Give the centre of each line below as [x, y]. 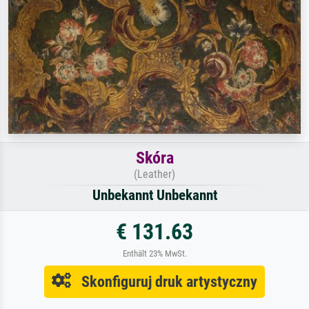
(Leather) [154, 174]
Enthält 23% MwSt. [154, 253]
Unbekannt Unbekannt [154, 195]
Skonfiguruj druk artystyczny [164, 281]
